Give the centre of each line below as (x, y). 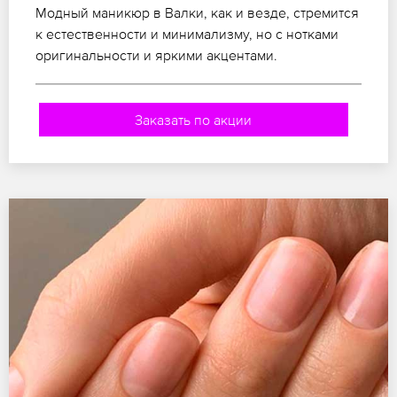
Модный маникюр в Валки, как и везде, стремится (197, 12)
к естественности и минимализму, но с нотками (187, 33)
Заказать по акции (194, 119)
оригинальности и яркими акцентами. (156, 54)
